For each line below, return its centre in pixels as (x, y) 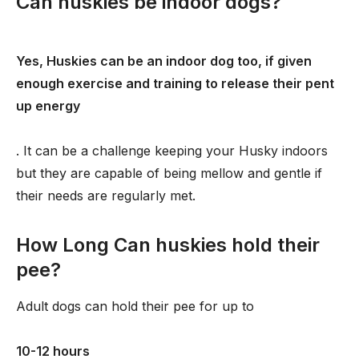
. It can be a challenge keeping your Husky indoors (172, 151)
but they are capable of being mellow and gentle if (169, 173)
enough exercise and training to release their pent (175, 83)
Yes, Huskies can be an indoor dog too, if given (164, 61)
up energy (48, 106)
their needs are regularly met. (106, 196)
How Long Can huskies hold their (168, 245)
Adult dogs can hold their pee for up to (135, 306)
